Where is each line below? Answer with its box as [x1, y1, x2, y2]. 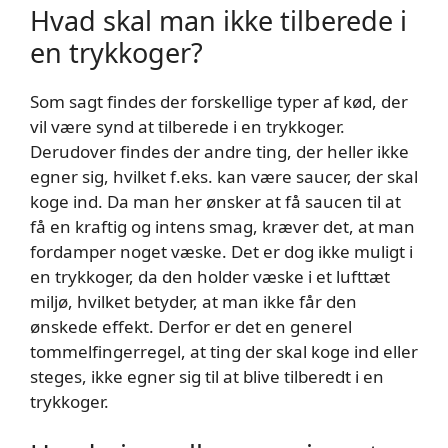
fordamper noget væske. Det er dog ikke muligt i [30, 239, 413, 263]
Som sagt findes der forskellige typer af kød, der [30, 89, 408, 113]
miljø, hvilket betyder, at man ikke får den [30, 289, 357, 313]
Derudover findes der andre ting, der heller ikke [30, 139, 409, 163]
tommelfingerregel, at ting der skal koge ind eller [30, 339, 418, 363]
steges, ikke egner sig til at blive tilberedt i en [30, 364, 384, 388]
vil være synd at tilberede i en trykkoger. [30, 114, 345, 138]
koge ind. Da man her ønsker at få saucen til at [30, 189, 401, 213]
